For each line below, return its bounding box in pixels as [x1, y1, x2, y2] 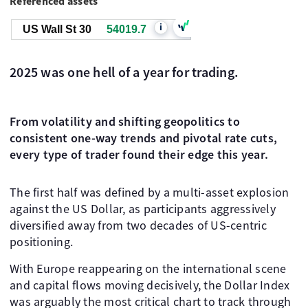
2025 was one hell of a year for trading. [10, 63, 239, 80]
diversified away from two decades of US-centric [10, 217, 267, 233]
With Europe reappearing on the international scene [10, 261, 287, 276]
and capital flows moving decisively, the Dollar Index [10, 277, 290, 293]
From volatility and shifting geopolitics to [10, 113, 240, 129]
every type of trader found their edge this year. [10, 146, 268, 162]
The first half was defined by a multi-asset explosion [10, 184, 289, 200]
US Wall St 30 [23, 23, 91, 35]
